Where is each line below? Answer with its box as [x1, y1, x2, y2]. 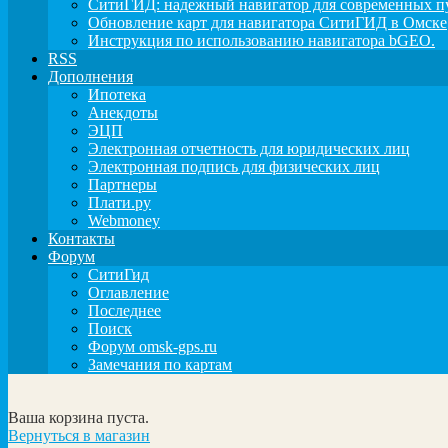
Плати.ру [88, 193, 151, 211]
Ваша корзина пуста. [8, 408, 149, 426]
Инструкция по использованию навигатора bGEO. [88, 31, 435, 49]
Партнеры [88, 175, 157, 193]
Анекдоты [88, 103, 158, 121]
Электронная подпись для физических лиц [88, 157, 380, 175]
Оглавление [88, 283, 169, 301]
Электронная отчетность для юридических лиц [88, 139, 410, 157]
